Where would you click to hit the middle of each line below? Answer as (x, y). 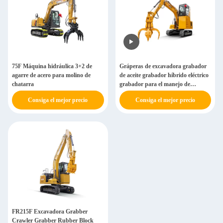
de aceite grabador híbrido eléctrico (164, 75)
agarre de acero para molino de (51, 75)
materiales (132, 93)
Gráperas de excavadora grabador (163, 66)
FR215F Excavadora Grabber (50, 212)
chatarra (23, 84)
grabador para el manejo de (155, 84)
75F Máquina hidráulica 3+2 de (52, 66)
